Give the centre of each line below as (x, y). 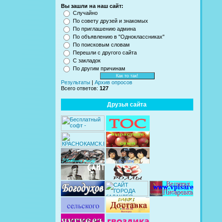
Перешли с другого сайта (105, 53)
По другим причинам (99, 69)
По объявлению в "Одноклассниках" (119, 37)
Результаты (76, 83)
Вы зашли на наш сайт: (92, 6)
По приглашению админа (104, 29)
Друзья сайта (127, 105)
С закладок (87, 61)
